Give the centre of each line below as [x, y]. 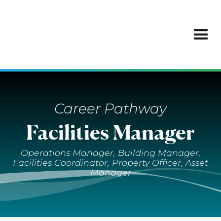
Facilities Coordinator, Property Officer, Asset [110, 163]
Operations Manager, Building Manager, [110, 153]
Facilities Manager [110, 132]
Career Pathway [110, 109]
